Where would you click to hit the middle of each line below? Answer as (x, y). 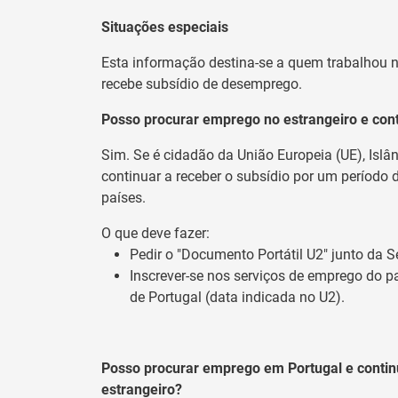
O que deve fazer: (155, 233)
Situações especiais (165, 27)
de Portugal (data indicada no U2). (237, 297)
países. (123, 197)
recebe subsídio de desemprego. (202, 84)
